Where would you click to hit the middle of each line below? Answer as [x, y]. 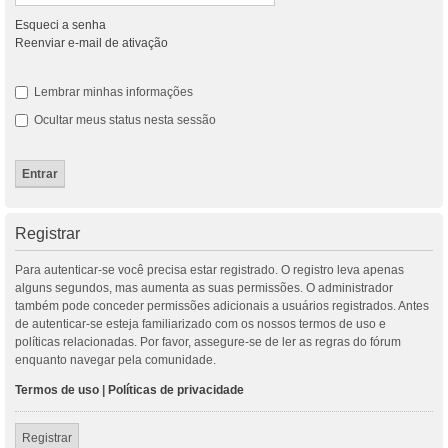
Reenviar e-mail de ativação [91, 43]
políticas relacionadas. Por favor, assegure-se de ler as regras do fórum [208, 342]
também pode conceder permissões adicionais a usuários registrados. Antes [222, 306]
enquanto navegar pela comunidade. [115, 360]
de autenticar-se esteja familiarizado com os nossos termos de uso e [200, 324]
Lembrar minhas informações [112, 92]
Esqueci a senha [60, 25]
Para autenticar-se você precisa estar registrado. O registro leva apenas [209, 270]
